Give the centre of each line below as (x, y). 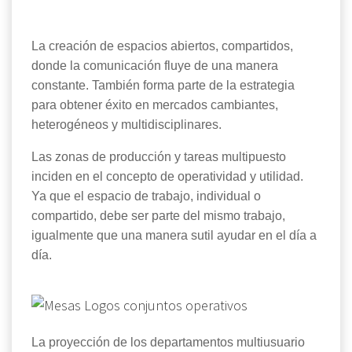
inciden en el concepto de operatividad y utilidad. (167, 177)
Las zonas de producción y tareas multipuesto (159, 157)
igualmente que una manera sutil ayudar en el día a (174, 236)
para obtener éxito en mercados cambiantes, (155, 105)
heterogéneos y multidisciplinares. (128, 125)
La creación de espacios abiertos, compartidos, (162, 46)
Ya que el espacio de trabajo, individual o (146, 196)
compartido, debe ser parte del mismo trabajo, (158, 216)
